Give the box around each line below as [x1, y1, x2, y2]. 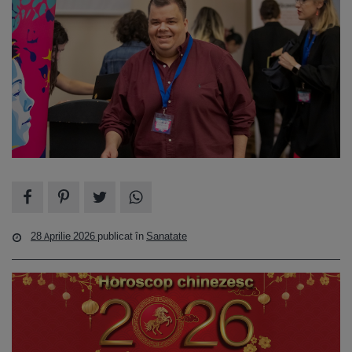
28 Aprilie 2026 [31, 229, 97, 244]
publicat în [97, 229, 146, 244]
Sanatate [146, 229, 187, 244]
